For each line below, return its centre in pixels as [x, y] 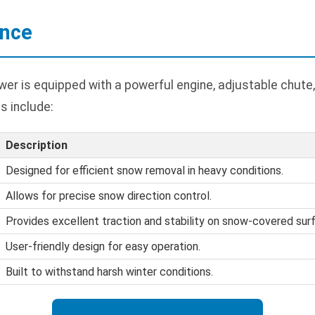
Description [37, 146]
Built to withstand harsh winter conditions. [109, 272]
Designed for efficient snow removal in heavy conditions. [144, 171]
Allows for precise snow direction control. [109, 196]
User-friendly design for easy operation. [103, 247]
